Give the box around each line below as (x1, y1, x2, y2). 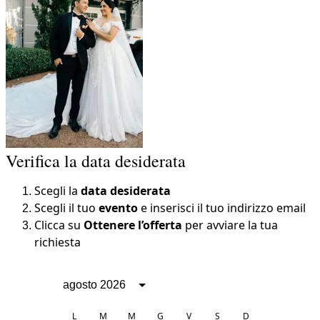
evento (99, 200, 138, 216)
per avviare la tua (182, 217, 278, 233)
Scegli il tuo (34, 200, 99, 216)
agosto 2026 (63, 279, 126, 291)
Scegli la (34, 183, 81, 199)
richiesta (34, 234, 81, 250)
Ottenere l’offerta (84, 217, 182, 233)
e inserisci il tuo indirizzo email (138, 200, 306, 216)
